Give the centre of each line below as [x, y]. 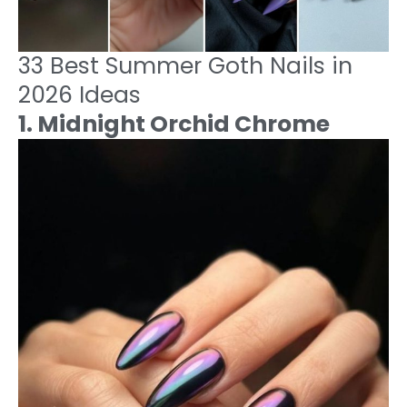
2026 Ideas [79, 94]
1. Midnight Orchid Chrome [174, 124]
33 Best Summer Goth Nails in [185, 65]
